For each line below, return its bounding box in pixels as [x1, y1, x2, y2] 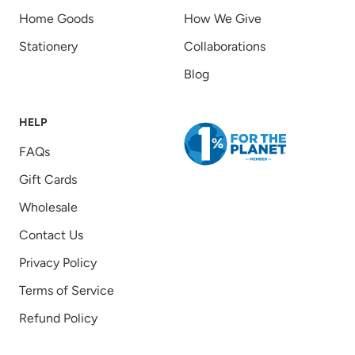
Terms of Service [19, 283, 114, 299]
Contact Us [19, 227, 83, 243]
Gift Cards [19, 172, 77, 188]
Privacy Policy [19, 255, 97, 271]
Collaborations [184, 39, 265, 55]
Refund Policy [19, 311, 97, 326]
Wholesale [19, 200, 78, 216]
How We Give [184, 11, 261, 27]
